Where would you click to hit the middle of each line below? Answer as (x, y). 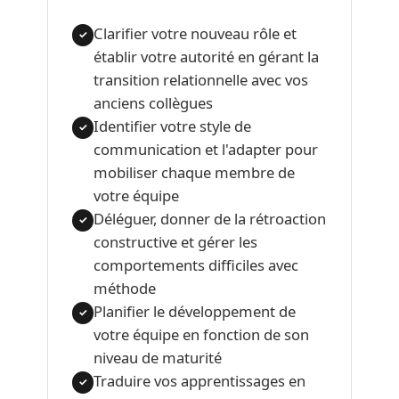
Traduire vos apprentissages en (200, 380)
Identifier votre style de (173, 126)
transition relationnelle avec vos (201, 79)
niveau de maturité (158, 357)
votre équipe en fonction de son (202, 334)
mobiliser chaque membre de (195, 172)
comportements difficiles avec (196, 265)
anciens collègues (154, 102)
